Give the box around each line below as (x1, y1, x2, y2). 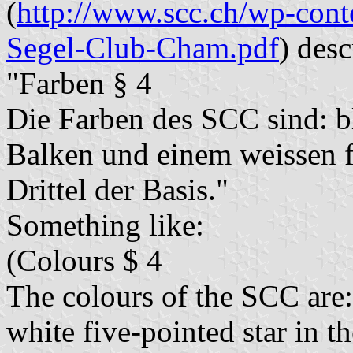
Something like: (6, 208, 204, 243)
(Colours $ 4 (6, 243, 162, 278)
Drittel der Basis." (6, 173, 229, 207)
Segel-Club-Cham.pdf (6, 31, 279, 65)
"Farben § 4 (6, 66, 152, 101)
